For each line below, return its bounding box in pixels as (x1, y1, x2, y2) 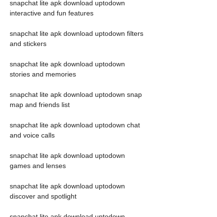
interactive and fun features (10, 9, 93, 17)
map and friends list (10, 101, 70, 108)
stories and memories (10, 70, 76, 78)
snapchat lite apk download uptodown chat (10, 121, 140, 129)
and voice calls (10, 131, 55, 139)
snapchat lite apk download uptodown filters (10, 30, 143, 37)
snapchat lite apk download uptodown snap (10, 91, 142, 98)
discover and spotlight (10, 192, 77, 200)
